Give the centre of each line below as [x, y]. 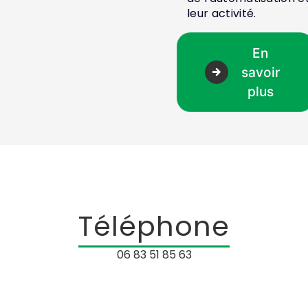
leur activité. [222, 14]
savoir [260, 73]
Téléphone [154, 227]
